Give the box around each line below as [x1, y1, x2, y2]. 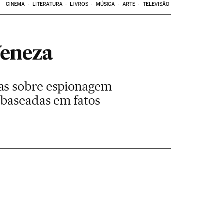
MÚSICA [95, 1, 115, 7]
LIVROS [70, 1, 89, 7]
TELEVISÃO [142, 1, 170, 7]
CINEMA [5, 1, 25, 7]
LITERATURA [32, 1, 62, 7]
